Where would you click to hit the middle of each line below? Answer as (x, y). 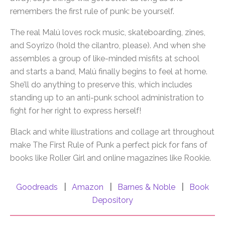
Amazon (88, 187)
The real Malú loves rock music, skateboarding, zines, (108, 33)
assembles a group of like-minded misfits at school (105, 59)
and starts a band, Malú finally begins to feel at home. (109, 72)
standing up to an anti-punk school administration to (107, 98)
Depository (113, 200)
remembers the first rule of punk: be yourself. (92, 12)
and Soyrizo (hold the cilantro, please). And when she (108, 46)
